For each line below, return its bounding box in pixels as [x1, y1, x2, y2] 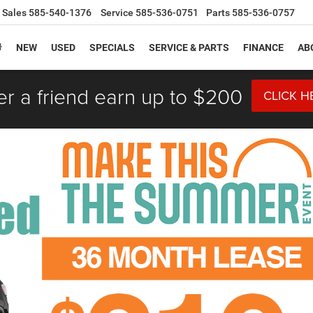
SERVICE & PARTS [149, 42, 229, 54]
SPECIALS [89, 42, 135, 54]
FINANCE [243, 42, 284, 54]
